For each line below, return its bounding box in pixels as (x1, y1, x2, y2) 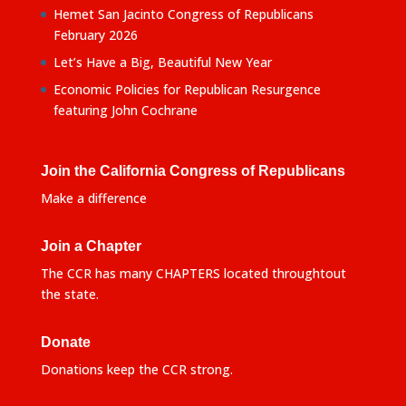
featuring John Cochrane (53, 101, 198, 119)
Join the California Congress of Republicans (40, 163, 345, 179)
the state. (40, 285, 99, 304)
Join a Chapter (40, 238, 141, 255)
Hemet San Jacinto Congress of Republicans (53, 5, 314, 23)
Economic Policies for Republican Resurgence (53, 81, 321, 98)
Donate (40, 334, 91, 351)
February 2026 (53, 26, 138, 43)
